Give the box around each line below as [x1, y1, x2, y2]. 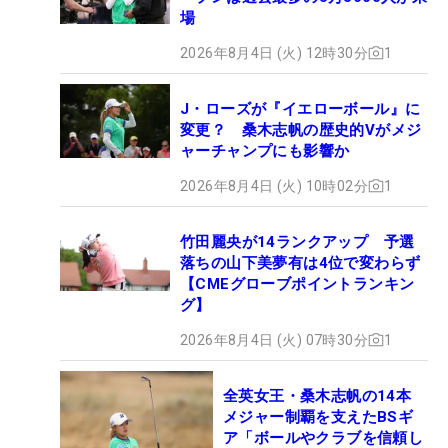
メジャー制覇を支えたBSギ [223, 407, 414, 426]
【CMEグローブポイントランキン [180, 274, 415, 293]
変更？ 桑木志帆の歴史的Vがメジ [180, 120, 422, 139]
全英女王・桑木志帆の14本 [223, 386, 427, 405]
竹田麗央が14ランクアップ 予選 [180, 232, 415, 251]
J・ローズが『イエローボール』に [180, 99, 421, 118]
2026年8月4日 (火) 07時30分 [180, 331, 368, 348]
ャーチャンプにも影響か [180, 141, 350, 160]
